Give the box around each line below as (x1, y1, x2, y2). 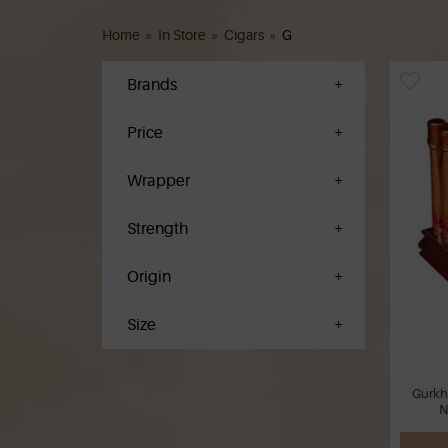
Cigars (224, 26, 264, 43)
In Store (158, 26, 206, 43)
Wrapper (127, 171, 190, 190)
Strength (127, 219, 188, 238)
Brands (127, 75, 177, 94)
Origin (127, 267, 171, 286)
